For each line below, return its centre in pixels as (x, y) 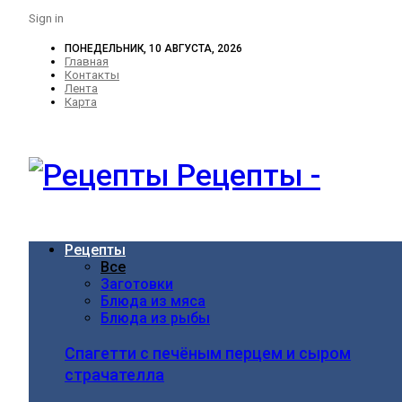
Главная (87, 61)
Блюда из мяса (153, 301)
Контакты (92, 75)
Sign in (46, 18)
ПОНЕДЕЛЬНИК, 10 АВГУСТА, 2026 (153, 48)
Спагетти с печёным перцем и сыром (208, 353)
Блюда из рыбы (155, 318)
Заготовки (137, 284)
